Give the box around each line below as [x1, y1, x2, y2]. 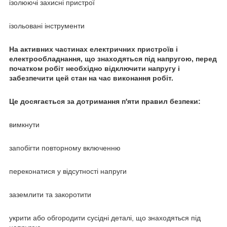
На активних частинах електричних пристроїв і [9, 45, 178, 54]
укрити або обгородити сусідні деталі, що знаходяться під [9, 214, 201, 222]
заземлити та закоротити [9, 191, 91, 199]
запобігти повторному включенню [9, 144, 121, 153]
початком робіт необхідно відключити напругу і [9, 64, 180, 73]
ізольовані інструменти [9, 22, 85, 30]
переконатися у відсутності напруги [9, 167, 127, 176]
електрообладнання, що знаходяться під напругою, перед [9, 55, 217, 63]
